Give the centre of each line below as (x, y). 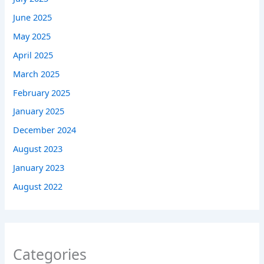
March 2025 (37, 73)
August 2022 (38, 187)
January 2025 (39, 111)
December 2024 (45, 130)
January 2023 (39, 168)
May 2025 (32, 36)
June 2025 (33, 17)
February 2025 (42, 92)
